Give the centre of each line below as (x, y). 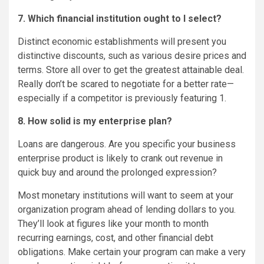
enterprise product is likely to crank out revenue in (120, 159)
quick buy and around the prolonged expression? (117, 173)
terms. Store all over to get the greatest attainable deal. (131, 70)
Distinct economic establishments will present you (122, 42)
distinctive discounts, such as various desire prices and (132, 56)
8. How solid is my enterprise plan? (95, 121)
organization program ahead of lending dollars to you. (127, 210)
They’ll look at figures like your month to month (113, 224)
